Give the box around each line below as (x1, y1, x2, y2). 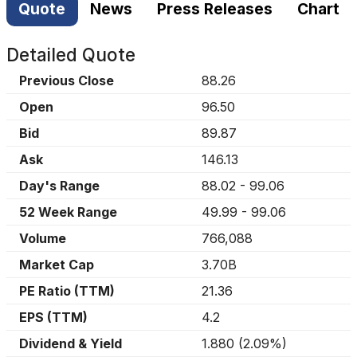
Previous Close (19, 73, 114, 88)
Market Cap (19, 257, 94, 273)
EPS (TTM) (19, 309, 88, 325)
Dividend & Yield (19, 335, 122, 351)
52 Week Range (19, 204, 117, 220)
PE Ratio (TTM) (19, 283, 115, 299)
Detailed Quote (6, 44, 135, 65)
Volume (19, 230, 66, 246)
